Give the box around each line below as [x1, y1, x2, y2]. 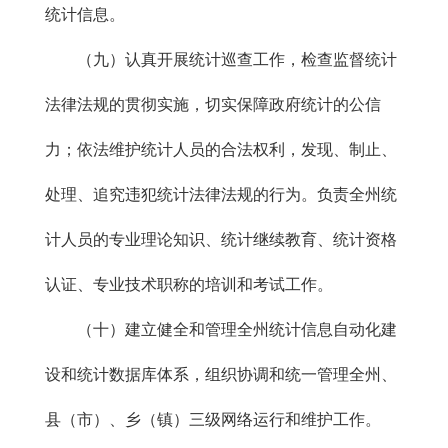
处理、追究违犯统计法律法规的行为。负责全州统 [45, 186, 397, 203]
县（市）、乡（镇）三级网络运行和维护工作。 [45, 411, 381, 428]
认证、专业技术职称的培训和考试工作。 [45, 276, 333, 293]
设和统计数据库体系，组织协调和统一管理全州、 [45, 366, 397, 383]
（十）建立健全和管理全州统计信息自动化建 [45, 321, 397, 338]
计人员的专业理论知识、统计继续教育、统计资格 [45, 231, 397, 248]
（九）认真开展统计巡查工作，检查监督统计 [45, 51, 397, 68]
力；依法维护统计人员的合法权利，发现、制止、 [45, 141, 397, 158]
